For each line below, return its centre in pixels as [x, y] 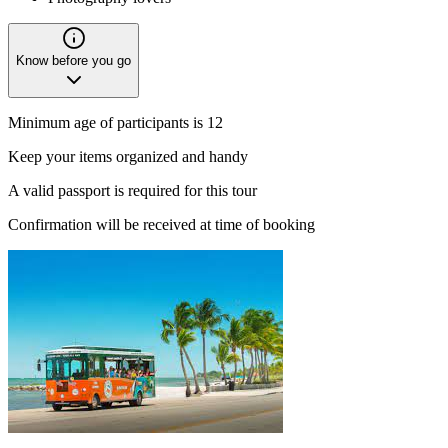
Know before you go [73, 61]
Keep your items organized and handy [128, 157]
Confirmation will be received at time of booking [161, 225]
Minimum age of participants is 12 [115, 123]
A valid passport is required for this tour [132, 191]
